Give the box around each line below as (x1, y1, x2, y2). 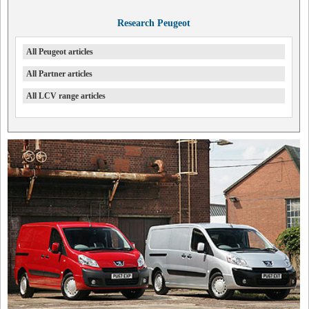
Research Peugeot (117, 18, 190, 28)
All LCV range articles (26, 91, 106, 101)
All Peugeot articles (26, 47, 93, 57)
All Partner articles (26, 69, 92, 79)
